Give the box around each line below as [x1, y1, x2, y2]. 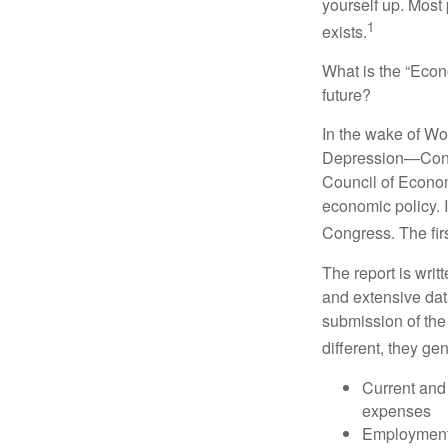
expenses [362, 398, 431, 422]
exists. [322, 20, 367, 44]
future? [322, 83, 371, 107]
